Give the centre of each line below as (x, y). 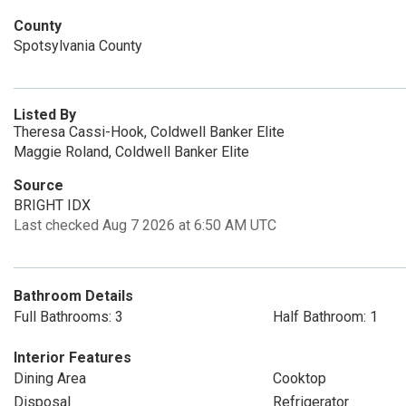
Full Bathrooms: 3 (68, 317)
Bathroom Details (73, 296)
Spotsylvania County (78, 46)
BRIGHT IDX (52, 205)
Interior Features (72, 358)
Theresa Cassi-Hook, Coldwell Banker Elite (149, 132)
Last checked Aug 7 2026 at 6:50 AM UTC (145, 225)
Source (39, 185)
